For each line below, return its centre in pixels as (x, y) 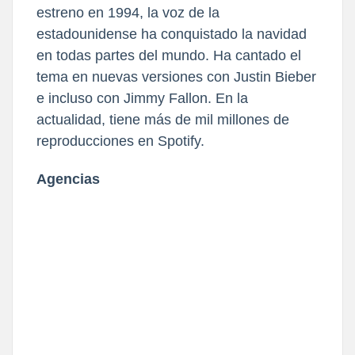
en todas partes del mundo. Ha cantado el (169, 55)
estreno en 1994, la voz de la (128, 12)
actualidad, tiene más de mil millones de (163, 119)
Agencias (68, 179)
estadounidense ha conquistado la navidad (172, 34)
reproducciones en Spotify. (120, 141)
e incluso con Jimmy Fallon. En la (142, 98)
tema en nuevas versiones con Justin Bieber (176, 76)
